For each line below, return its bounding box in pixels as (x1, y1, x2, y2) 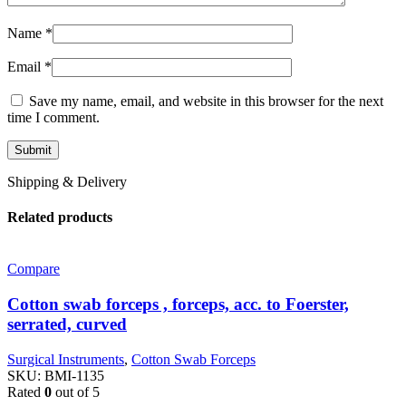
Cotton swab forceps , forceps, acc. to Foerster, (7, 294, 349, 314)
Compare (7, 261, 60, 277)
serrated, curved (7, 314, 127, 333)
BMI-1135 (44, 367, 104, 383)
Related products (7, 208, 112, 225)
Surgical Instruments (7, 351, 124, 367)
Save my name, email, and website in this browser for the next (29, 92, 383, 109)
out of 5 (52, 383, 100, 400)
